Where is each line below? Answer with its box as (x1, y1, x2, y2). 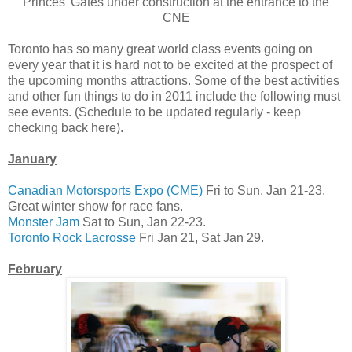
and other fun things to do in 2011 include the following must (8, 89, 340, 103)
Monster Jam (8, 214, 79, 229)
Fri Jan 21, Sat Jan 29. (136, 230, 264, 244)
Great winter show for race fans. (8, 199, 183, 213)
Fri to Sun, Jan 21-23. (203, 183, 325, 197)
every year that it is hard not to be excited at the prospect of (8, 57, 332, 71)
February (8, 262, 62, 276)
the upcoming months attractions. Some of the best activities (8, 73, 339, 87)
